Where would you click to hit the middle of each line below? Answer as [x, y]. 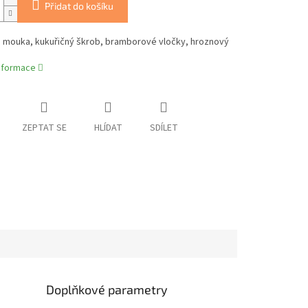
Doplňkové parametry [107, 289]
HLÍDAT [108, 128]
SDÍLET [164, 128]
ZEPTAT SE [44, 128]
